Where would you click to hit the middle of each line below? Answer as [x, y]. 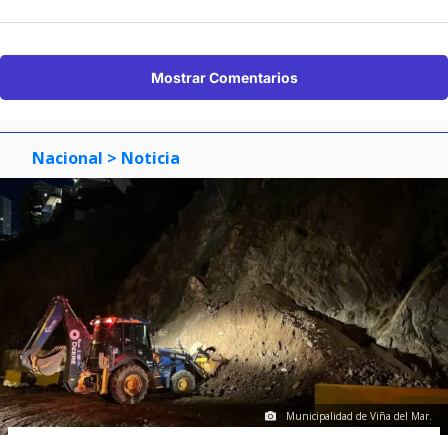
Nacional [67, 158]
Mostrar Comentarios [224, 78]
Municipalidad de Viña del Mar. [359, 416]
